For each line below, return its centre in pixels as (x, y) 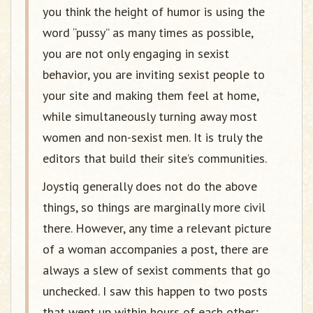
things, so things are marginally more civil (154, 207)
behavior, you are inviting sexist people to (154, 74)
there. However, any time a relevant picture (157, 228)
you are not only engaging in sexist (136, 53)
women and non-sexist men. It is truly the (153, 137)
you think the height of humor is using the (154, 11)
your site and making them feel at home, (151, 95)
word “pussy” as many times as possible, (148, 32)
